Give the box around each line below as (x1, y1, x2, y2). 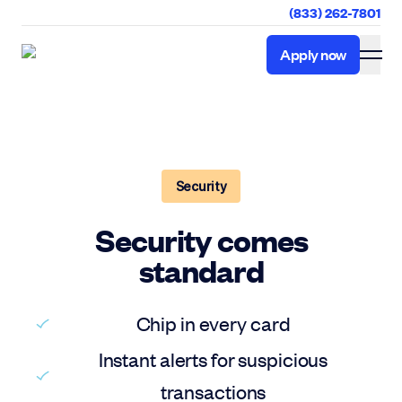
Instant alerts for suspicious (98, 346, 328, 371)
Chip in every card (135, 310, 291, 336)
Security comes (94, 220, 308, 258)
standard (138, 250, 264, 289)
